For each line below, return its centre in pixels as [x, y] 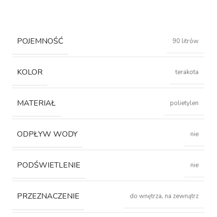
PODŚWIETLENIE [49, 165]
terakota [187, 72]
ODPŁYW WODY [47, 134]
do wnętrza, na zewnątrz [164, 196]
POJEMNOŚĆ [40, 41]
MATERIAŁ [37, 103]
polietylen [185, 103]
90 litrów [186, 41]
